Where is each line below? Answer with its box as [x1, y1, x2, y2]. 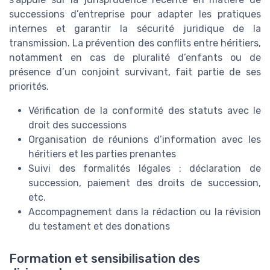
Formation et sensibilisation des [9, 251, 200, 266]
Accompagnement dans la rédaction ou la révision [28, 206, 261, 218]
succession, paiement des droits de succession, [28, 177, 261, 189]
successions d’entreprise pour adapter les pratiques [9, 8, 261, 20]
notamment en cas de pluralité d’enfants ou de [9, 51, 261, 63]
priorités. [9, 80, 49, 92]
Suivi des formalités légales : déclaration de [28, 162, 261, 174]
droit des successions [28, 119, 127, 131]
